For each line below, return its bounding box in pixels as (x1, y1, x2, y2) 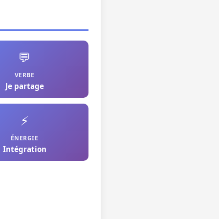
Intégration (2, 144, 46, 154)
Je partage (5, 81, 44, 91)
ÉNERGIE (10, 134, 39, 142)
